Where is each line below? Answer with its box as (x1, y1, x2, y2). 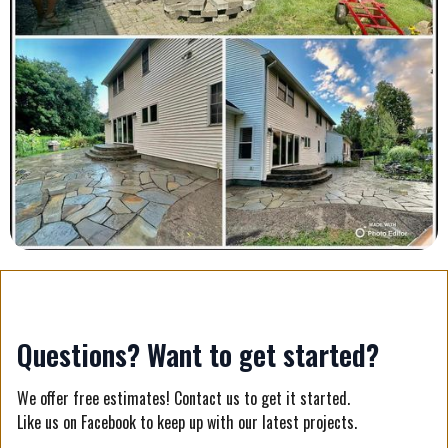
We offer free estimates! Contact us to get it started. (17, 385, 350, 410)
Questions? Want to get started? (17, 333, 379, 375)
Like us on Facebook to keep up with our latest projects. (17, 409, 357, 434)
